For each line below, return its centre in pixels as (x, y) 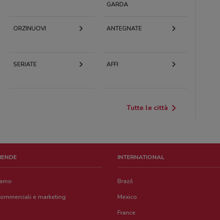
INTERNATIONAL (141, 157)
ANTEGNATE (124, 28)
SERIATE (25, 64)
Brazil (125, 181)
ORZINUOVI (30, 28)
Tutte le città (148, 108)
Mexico (127, 197)
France (127, 212)
